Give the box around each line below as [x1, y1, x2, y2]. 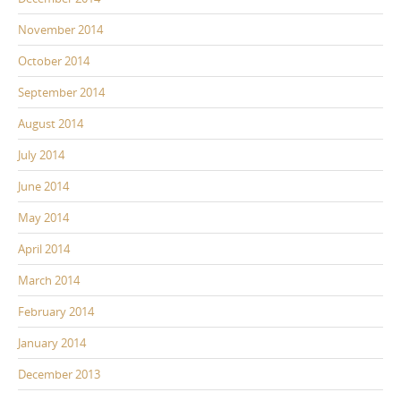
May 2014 [18, 209, 69, 226]
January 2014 [18, 335, 86, 352]
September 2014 [18, 84, 105, 101]
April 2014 [18, 241, 70, 258]
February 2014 [18, 303, 94, 320]
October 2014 [18, 53, 90, 70]
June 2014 [18, 178, 69, 195]
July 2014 [18, 147, 64, 164]
